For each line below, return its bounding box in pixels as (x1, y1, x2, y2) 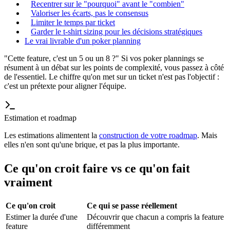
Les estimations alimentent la (4, 130, 99, 140)
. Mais (197, 130, 217, 140)
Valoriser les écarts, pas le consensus (31, 8, 148, 17)
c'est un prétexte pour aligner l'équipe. (4, 81, 126, 90)
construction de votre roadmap (99, 130, 197, 140)
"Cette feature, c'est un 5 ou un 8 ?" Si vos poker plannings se (4, 53, 204, 63)
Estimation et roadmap (4, 113, 76, 122)
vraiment (4, 175, 52, 189)
